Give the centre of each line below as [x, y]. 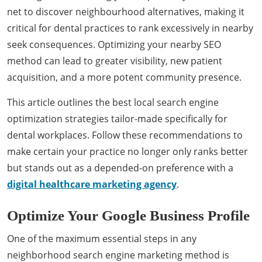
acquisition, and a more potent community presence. [124, 77]
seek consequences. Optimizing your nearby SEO [114, 44]
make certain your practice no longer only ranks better [127, 151]
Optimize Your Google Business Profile [128, 216]
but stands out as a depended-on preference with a [120, 168]
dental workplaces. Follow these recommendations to [125, 135]
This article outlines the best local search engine [113, 102]
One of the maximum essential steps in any [102, 239]
